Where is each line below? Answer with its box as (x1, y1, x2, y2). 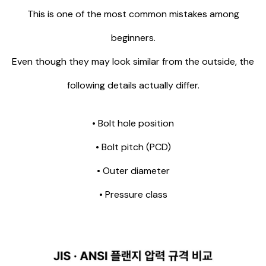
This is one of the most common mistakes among (27, 8, 239, 21)
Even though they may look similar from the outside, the (12, 55, 254, 68)
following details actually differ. (66, 79, 199, 92)
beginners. (110, 31, 156, 45)
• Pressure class (99, 188, 167, 201)
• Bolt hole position (92, 117, 174, 130)
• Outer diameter (96, 164, 170, 178)
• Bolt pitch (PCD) (95, 141, 171, 154)
